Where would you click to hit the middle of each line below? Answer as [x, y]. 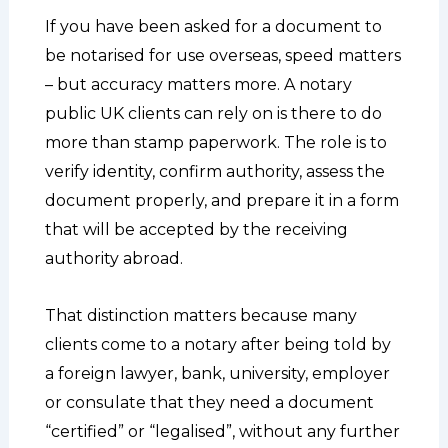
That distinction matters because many [200, 315]
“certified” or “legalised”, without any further [222, 431]
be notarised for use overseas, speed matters [222, 55]
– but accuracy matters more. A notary [198, 84]
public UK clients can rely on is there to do [213, 113]
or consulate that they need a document [209, 402]
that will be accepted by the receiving [196, 229]
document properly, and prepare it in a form [221, 200]
